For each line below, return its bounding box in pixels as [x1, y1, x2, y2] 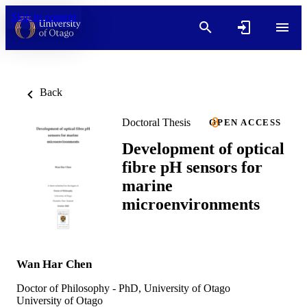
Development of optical [122, 139, 284, 158]
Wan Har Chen [16, 258, 92, 271]
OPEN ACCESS [209, 117, 282, 127]
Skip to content [11, 11, 76, 23]
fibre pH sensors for [122, 158, 262, 176]
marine [122, 176, 173, 195]
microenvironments [122, 195, 260, 213]
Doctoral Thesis [122, 116, 191, 128]
